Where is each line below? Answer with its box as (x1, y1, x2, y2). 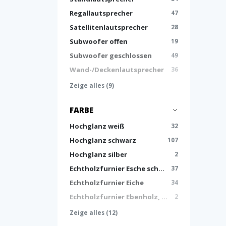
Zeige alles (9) (70, 82, 114, 89)
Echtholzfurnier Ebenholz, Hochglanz (161, 192, 167, 201)
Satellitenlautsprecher (70, 23, 148, 32)
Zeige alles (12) (70, 209, 118, 216)
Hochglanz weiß (70, 122, 125, 131)
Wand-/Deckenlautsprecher (70, 65, 164, 74)
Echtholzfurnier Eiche (70, 178, 144, 187)
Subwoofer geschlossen (70, 51, 152, 60)
